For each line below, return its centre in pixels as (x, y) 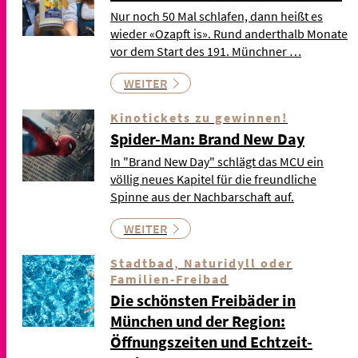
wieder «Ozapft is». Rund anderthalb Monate (229, 34)
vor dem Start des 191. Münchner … (206, 52)
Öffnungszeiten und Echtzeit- (211, 342)
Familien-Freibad (169, 279)
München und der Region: (198, 321)
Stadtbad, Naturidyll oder (201, 263)
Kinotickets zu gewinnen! (199, 118)
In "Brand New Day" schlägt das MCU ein (217, 162)
